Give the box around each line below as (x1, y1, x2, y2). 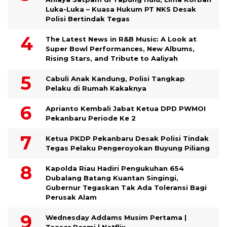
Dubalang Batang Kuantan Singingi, (46, 173, 178, 182)
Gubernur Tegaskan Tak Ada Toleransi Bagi (46, 183, 207, 192)
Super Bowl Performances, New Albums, (46, 44, 195, 53)
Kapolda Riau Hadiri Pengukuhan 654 (46, 164, 184, 172)
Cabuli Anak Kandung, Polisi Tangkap (46, 74, 185, 83)
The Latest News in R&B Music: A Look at (46, 34, 197, 43)
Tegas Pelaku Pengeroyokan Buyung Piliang (46, 143, 210, 152)
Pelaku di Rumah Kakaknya (46, 84, 146, 92)
